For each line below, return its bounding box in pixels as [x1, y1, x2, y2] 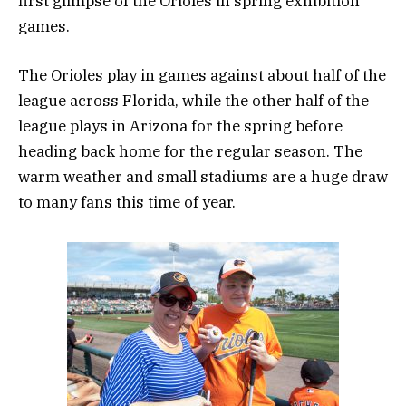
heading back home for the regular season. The [18, 141, 362, 162]
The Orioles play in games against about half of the [18, 65, 386, 86]
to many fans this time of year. [18, 192, 236, 213]
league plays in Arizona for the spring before [18, 116, 343, 137]
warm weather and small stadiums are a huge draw [18, 167, 388, 188]
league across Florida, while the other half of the [18, 91, 369, 111]
